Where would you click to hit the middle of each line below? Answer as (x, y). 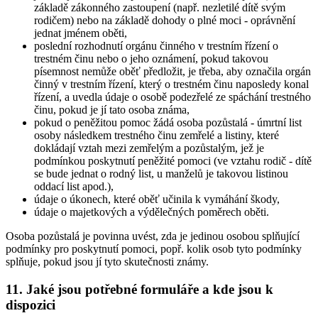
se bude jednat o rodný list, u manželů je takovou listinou (161, 174)
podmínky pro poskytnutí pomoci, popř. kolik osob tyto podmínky (154, 249)
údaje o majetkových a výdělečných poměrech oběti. (152, 212)
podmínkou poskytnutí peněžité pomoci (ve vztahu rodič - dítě (173, 161)
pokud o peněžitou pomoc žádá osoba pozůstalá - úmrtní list (168, 123)
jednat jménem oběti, (81, 33)
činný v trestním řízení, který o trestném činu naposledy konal (171, 84)
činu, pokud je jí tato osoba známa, (112, 110)
